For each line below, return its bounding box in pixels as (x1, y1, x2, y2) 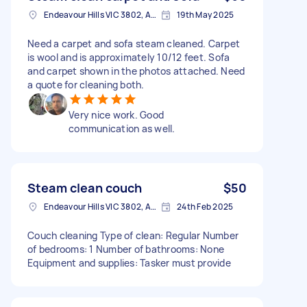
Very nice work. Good (69, 108, 164, 121)
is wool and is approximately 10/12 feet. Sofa (27, 50, 230, 64)
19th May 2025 (177, 8, 234, 21)
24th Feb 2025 (177, 200, 234, 212)
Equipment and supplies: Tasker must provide (27, 256, 231, 269)
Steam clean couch (27, 179, 143, 196)
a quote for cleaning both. (27, 77, 145, 91)
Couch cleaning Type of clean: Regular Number (27, 228, 238, 242)
